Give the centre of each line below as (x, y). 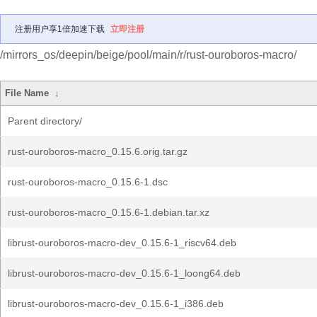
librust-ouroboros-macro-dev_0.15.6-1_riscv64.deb (122, 243)
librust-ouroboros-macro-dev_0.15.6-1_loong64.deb (124, 273)
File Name (27, 93)
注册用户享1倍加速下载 (60, 29)
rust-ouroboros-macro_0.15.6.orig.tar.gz (98, 151)
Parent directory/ (45, 121)
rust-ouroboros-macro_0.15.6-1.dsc (88, 182)
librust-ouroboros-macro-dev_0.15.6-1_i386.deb (116, 304)
